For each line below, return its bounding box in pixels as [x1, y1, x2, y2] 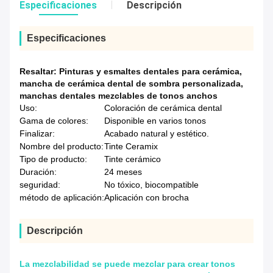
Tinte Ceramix [104, 141, 158, 152]
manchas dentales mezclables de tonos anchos [19, 91, 218, 101]
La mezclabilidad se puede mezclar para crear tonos [19, 259, 235, 269]
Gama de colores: [19, 116, 88, 126]
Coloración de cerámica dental [104, 103, 222, 113]
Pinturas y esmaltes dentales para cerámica [59, 66, 239, 77]
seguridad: [19, 180, 60, 190]
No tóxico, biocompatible [104, 180, 199, 190]
